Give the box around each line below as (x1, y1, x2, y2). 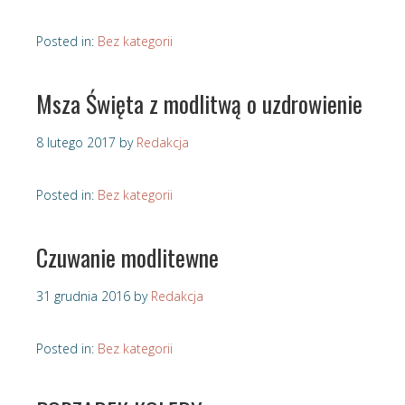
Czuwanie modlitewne (36, 240, 219, 276)
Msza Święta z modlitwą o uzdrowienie (36, 86, 363, 122)
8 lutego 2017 (36, 134, 116, 152)
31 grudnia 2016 (36, 287, 130, 306)
